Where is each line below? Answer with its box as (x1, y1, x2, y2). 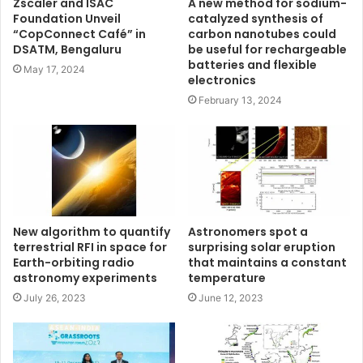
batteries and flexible (188, 56, 317, 73)
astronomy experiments (13, 269, 157, 286)
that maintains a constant (188, 254, 347, 271)
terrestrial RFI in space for (13, 238, 167, 255)
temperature (188, 269, 266, 286)
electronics (188, 71, 256, 88)
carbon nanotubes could (188, 25, 336, 42)
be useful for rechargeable (188, 41, 347, 58)
